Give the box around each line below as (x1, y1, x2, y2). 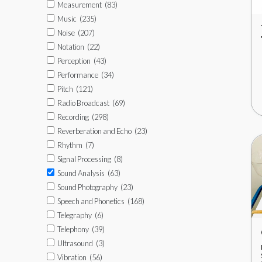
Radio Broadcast (57, 98, 109, 108)
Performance (57, 70, 98, 80)
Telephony (57, 225, 89, 234)
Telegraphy (57, 211, 92, 220)
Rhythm (57, 140, 82, 150)
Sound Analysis (57, 168, 105, 178)
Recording (57, 112, 89, 122)
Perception (57, 56, 91, 65)
